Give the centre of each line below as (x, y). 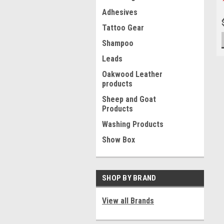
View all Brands (128, 201)
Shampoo (118, 43)
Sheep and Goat (129, 99)
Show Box (118, 140)
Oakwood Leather (132, 74)
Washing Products (133, 124)
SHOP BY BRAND (129, 178)
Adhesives (120, 12)
